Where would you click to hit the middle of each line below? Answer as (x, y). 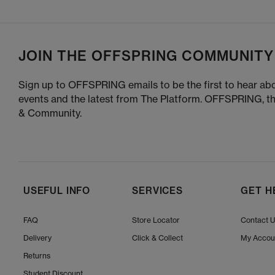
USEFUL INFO (57, 191)
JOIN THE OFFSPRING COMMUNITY (146, 56)
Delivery (37, 238)
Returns (37, 256)
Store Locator (156, 220)
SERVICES (157, 191)
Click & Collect (158, 238)
